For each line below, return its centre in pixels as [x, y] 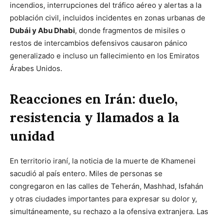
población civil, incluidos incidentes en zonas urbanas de [108, 18]
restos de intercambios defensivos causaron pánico [99, 43]
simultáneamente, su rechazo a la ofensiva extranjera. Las [109, 211]
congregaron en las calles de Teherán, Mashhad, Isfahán [107, 186]
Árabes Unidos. [36, 68]
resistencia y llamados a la [95, 117]
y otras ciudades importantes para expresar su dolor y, [103, 199]
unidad [32, 136]
